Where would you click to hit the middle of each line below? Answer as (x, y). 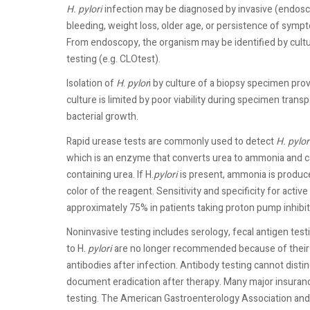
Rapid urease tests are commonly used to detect (171, 141)
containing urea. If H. (110, 174)
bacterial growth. (102, 117)
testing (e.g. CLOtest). (113, 59)
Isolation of (91, 84)
